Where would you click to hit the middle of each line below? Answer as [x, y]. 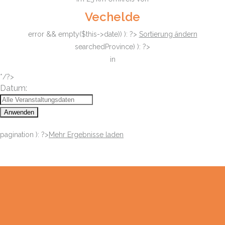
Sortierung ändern [168, 34]
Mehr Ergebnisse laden [86, 135]
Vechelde [113, 17]
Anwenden [19, 112]
